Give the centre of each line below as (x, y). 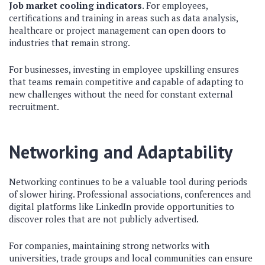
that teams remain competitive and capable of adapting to (126, 82)
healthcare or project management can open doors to (117, 30)
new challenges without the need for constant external (121, 94)
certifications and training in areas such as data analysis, (123, 18)
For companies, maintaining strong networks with (109, 246)
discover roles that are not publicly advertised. (104, 219)
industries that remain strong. (70, 43)
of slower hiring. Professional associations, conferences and (130, 194)
